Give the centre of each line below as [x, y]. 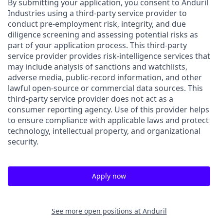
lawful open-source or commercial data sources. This [105, 88]
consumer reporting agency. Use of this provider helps [109, 110]
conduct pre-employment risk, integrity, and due [97, 24]
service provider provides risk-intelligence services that [109, 56]
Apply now [109, 176]
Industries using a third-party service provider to [97, 13]
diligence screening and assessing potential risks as [103, 35]
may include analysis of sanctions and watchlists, [98, 67]
